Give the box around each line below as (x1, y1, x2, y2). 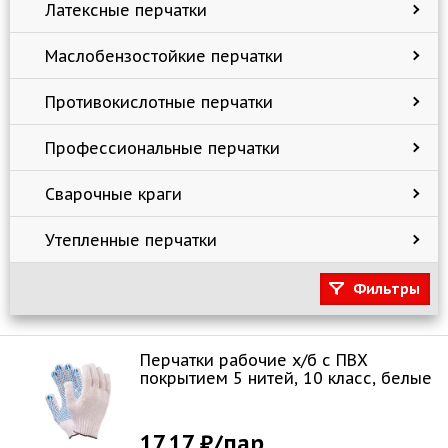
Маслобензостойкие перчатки (45, 45, 283, 66)
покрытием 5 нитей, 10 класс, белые (140, 368, 432, 388)
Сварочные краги (45, 183, 182, 204)
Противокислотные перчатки (45, 91, 273, 112)
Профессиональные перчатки (45, 137, 280, 158)
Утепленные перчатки (45, 229, 217, 250)
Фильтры (353, 280, 420, 298)
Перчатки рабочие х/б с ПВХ (140, 350, 368, 370)
